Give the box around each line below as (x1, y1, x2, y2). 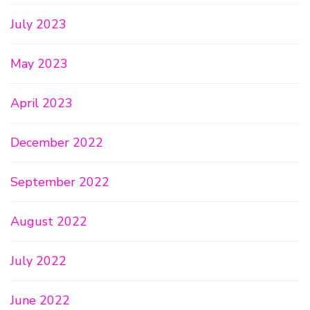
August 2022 (10, 213, 87, 230)
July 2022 (10, 253, 66, 270)
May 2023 (10, 55, 68, 73)
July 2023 (10, 16, 66, 33)
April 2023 (10, 95, 73, 112)
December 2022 (10, 134, 103, 152)
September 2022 (10, 174, 109, 191)
